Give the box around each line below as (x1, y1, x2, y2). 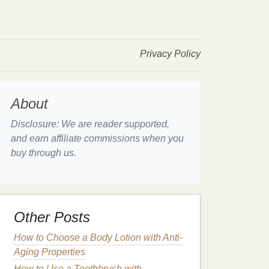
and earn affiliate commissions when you (11, 133, 184, 144)
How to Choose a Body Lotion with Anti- (14, 232, 183, 243)
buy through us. (11, 148, 76, 158)
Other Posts (14, 209, 90, 225)
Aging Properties (14, 247, 85, 257)
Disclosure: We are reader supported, (11, 119, 169, 129)
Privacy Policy (140, 49, 201, 59)
